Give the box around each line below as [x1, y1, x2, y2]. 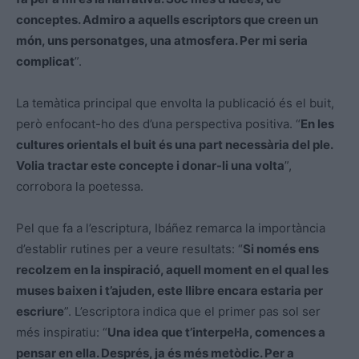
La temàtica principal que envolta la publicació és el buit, [16, 95, 334, 111]
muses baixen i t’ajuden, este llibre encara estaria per [16, 282, 323, 298]
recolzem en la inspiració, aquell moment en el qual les [16, 261, 329, 277]
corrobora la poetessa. [16, 178, 143, 194]
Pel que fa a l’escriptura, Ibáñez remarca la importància [16, 220, 325, 236]
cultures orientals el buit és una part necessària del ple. [16, 136, 333, 152]
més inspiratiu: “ [16, 324, 107, 340]
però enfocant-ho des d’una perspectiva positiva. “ [16, 115, 301, 131]
